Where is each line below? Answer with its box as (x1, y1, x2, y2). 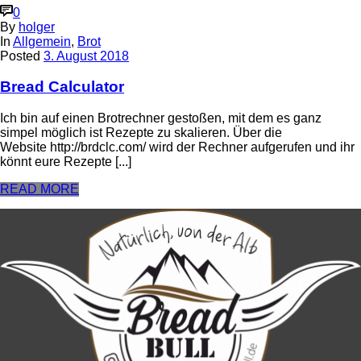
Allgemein (13, 34, 71, 48)
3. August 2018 (44, 48, 129, 63)
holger (19, 19, 55, 34)
